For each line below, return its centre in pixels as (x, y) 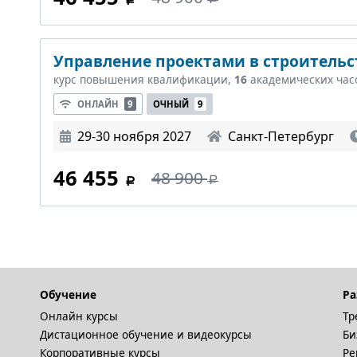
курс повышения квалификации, (144, 80)
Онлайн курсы (79, 316)
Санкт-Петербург (281, 136)
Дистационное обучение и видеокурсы (146, 334)
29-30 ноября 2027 (134, 136)
